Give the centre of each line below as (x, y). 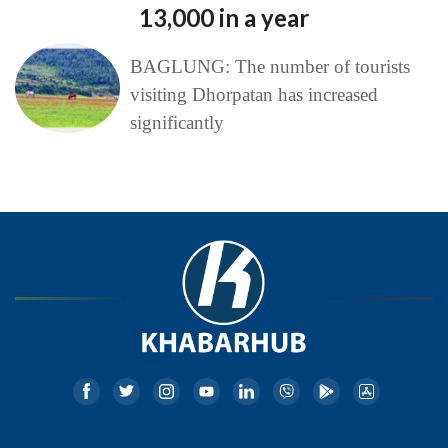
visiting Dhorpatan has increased (253, 95)
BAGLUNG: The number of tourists (269, 67)
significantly (176, 123)
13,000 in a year (224, 18)
